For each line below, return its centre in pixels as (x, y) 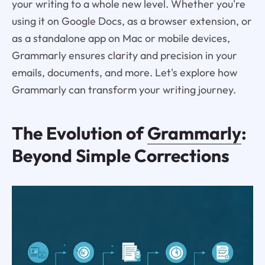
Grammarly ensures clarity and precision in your (124, 56)
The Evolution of (79, 133)
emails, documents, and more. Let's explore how (124, 73)
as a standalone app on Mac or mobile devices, (121, 38)
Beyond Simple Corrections (120, 156)
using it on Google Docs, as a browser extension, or (132, 21)
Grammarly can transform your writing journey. (124, 90)
